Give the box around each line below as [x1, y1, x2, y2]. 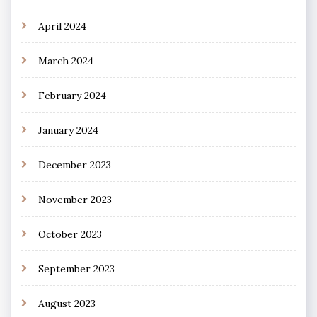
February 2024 [38, 88, 106, 102]
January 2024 [38, 123, 98, 137]
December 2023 [38, 158, 111, 171]
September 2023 [38, 262, 115, 275]
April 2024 [38, 19, 86, 33]
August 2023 [38, 296, 96, 310]
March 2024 [38, 54, 93, 67]
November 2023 [38, 192, 112, 206]
